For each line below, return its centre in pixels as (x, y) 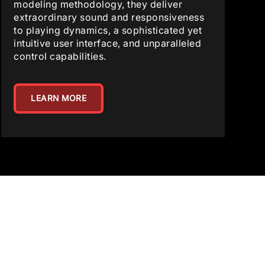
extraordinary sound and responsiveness (109, 17)
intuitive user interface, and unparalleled (108, 43)
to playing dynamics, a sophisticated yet (108, 30)
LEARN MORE (59, 98)
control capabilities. (60, 56)
